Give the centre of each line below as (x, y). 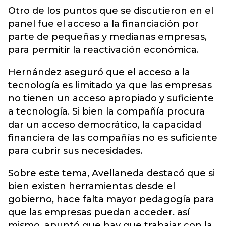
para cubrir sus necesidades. (75, 151)
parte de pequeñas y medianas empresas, (107, 37)
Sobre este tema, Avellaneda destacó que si (111, 173)
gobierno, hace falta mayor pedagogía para (111, 199)
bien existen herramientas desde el (92, 186)
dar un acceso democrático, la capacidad (105, 125)
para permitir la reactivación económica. (103, 50)
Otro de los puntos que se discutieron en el (111, 11)
